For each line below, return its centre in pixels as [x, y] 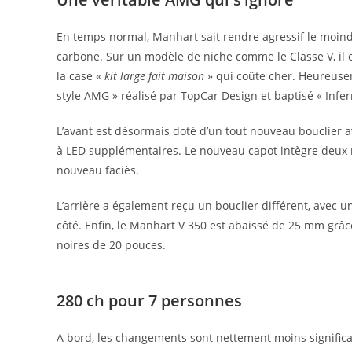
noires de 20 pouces [110, 245]
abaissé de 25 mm [275, 225]
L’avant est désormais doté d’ [132, 131]
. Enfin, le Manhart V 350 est [152, 225]
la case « [81, 76]
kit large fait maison [154, 76]
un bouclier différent [253, 205]
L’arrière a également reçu [127, 205]
